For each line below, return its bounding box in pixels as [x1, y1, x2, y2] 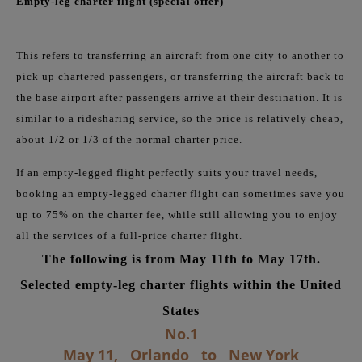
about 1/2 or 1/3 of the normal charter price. [16, 133, 242, 145]
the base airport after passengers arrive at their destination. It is [16, 90, 343, 103]
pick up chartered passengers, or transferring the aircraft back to [16, 69, 345, 82]
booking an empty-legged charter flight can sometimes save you [16, 187, 345, 200]
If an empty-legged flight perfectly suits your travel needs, [16, 166, 318, 179]
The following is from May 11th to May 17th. [41, 251, 321, 266]
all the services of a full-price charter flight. [16, 229, 242, 242]
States [162, 303, 200, 318]
